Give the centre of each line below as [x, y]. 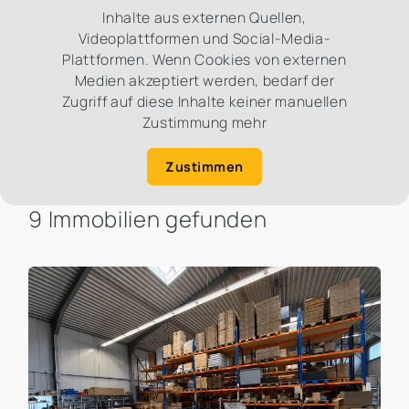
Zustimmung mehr [204, 123]
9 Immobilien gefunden [148, 219]
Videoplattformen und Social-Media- [204, 39]
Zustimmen [204, 166]
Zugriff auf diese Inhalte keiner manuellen [204, 102]
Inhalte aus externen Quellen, [204, 18]
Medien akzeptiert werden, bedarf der [204, 81]
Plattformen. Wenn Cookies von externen [204, 60]
